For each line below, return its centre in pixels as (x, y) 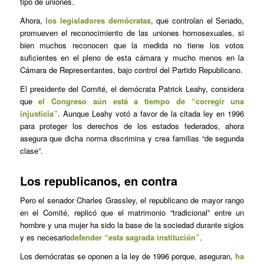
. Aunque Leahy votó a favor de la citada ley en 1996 (151, 113)
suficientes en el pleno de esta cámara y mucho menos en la (132, 57)
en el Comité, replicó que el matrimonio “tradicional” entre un (132, 212)
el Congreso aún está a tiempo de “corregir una (138, 101)
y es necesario (45, 237)
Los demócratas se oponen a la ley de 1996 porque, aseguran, (128, 256)
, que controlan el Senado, (197, 20)
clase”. (31, 150)
